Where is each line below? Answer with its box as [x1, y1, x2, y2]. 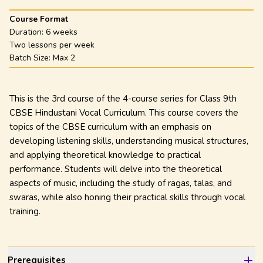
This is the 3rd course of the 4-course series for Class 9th [9, 93, 237, 104]
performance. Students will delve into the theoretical [9, 163, 222, 175]
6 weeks [46, 26, 77, 38]
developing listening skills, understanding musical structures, [9, 135, 248, 147]
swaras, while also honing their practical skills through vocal [9, 191, 245, 203]
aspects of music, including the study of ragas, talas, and [9, 177, 232, 189]
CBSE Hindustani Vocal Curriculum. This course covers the [9, 107, 238, 119]
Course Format [9, 14, 68, 25]
